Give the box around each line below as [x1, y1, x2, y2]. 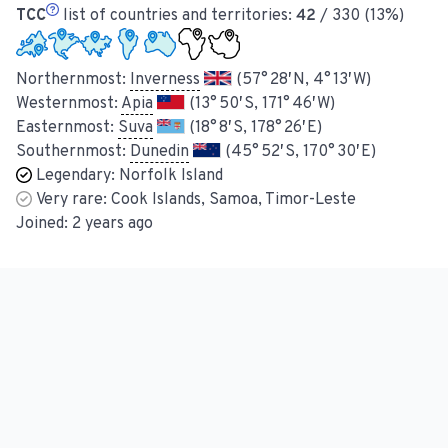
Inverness [130, 70, 200, 91]
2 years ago [72, 214, 153, 235]
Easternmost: [16, 118, 118, 139]
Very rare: [36, 190, 111, 211]
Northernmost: [16, 70, 130, 91]
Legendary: [36, 166, 119, 187]
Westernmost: [16, 94, 121, 115]
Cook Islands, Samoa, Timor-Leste [111, 190, 356, 211]
